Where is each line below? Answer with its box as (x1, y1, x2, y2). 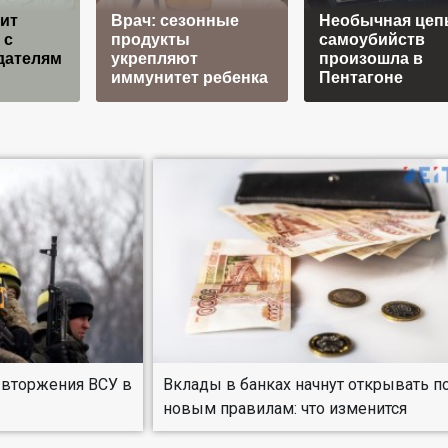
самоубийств (318, 30, 425, 48)
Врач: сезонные (110, 11, 239, 29)
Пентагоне (318, 68, 403, 86)
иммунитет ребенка (110, 68, 268, 86)
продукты (110, 30, 190, 48)
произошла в (318, 49, 423, 67)
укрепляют (110, 49, 198, 67)
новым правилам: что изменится (163, 398, 408, 418)
